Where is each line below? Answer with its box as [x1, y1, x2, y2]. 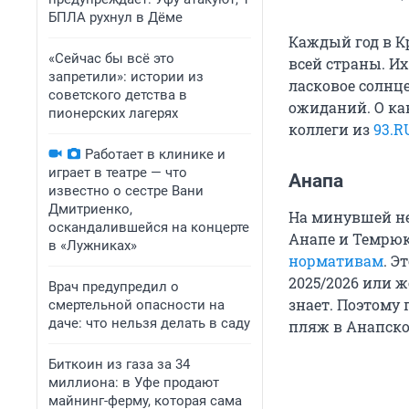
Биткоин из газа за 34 [48, 356, 190, 372]
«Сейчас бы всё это [48, 50, 174, 67]
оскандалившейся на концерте [48, 219, 249, 236]
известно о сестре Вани [48, 183, 204, 199]
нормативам [288, 251, 383, 271]
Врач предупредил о [48, 278, 179, 295]
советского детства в [48, 87, 187, 103]
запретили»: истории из [48, 68, 204, 85]
